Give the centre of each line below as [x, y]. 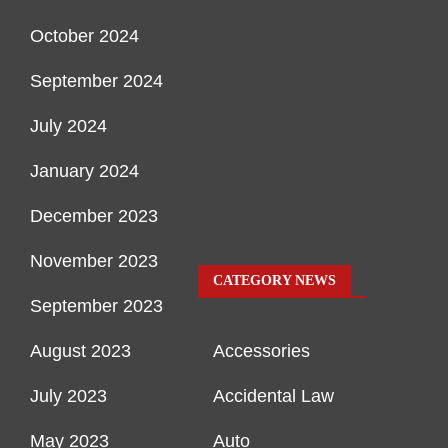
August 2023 [80, 351]
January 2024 [84, 171]
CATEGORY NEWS [274, 281]
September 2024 [96, 81]
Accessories [261, 351]
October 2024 [84, 36]
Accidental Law [273, 396]
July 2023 [68, 396]
